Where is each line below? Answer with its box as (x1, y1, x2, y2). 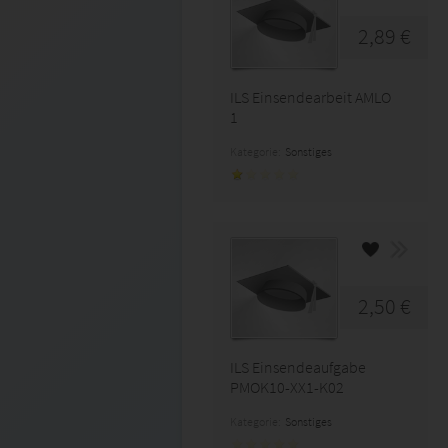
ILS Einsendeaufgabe (230, 357, 366, 377)
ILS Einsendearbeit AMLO (230, 87, 391, 107)
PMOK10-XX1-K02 (230, 377, 344, 397)
